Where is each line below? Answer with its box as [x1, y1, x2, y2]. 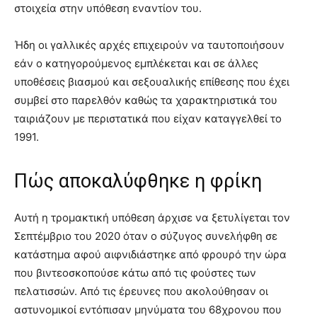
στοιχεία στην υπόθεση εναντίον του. [14, 1, 202, 16]
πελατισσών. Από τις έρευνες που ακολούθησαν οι [14, 284, 268, 299]
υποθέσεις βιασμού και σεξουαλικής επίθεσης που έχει [14, 75, 289, 89]
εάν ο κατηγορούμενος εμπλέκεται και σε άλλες [14, 57, 258, 71]
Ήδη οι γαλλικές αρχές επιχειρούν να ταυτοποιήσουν [14, 38, 284, 52]
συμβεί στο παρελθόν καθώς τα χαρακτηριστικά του [14, 93, 277, 108]
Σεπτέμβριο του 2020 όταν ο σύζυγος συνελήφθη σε [14, 229, 277, 243]
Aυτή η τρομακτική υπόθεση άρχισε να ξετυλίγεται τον [14, 211, 290, 225]
